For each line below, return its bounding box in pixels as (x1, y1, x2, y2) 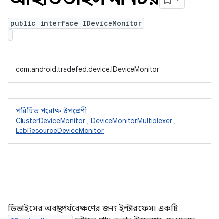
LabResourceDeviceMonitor (16, 126, 104, 135)
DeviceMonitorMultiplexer (91, 116, 172, 125)
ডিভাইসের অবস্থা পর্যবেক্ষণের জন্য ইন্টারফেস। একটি (8, 204, 178, 214)
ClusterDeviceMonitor (16, 116, 85, 125)
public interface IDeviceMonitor (10, 19, 142, 28)
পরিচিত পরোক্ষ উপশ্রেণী (16, 107, 87, 115)
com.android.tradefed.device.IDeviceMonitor (16, 65, 159, 74)
